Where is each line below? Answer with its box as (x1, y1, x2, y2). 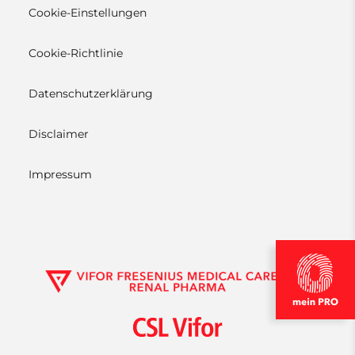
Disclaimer (28, 126, 89, 141)
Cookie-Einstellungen (28, 5, 147, 20)
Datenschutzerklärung (28, 86, 153, 101)
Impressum (28, 166, 92, 181)
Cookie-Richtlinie (28, 45, 123, 60)
